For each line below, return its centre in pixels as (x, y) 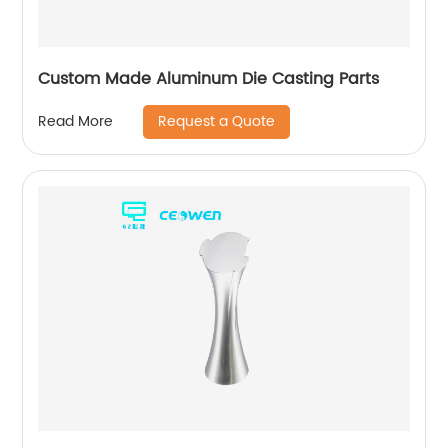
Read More (76, 122)
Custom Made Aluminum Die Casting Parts (209, 78)
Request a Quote (217, 121)
